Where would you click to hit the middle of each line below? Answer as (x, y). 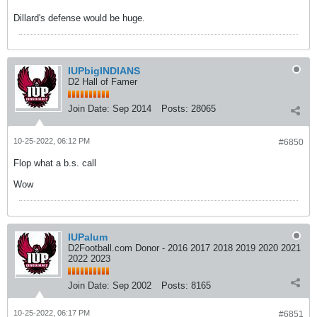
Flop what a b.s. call (55, 163)
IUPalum (88, 237)
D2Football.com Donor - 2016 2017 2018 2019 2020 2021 (184, 248)
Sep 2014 (132, 109)
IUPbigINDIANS (104, 71)
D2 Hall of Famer (103, 82)
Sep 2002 (132, 286)
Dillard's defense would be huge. (79, 18)
